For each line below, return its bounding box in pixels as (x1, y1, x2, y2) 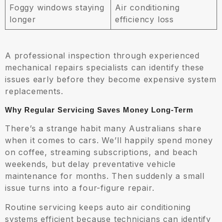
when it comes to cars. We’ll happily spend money (5, 135, 213, 146)
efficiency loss (115, 14, 174, 25)
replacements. (5, 86, 63, 97)
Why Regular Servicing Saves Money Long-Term (5, 106, 193, 114)
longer (9, 14, 36, 25)
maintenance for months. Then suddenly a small (5, 171, 205, 181)
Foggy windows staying (9, 2, 105, 13)
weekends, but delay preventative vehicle (5, 159, 176, 169)
